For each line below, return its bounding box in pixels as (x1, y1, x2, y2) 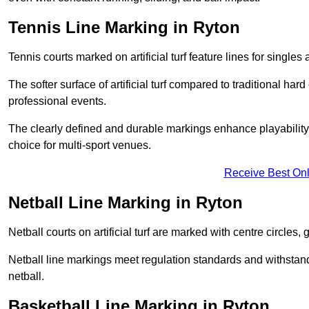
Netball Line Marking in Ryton (8, 193, 243, 212)
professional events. (8, 95, 106, 108)
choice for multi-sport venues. (8, 139, 151, 152)
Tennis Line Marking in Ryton (8, 18, 240, 37)
